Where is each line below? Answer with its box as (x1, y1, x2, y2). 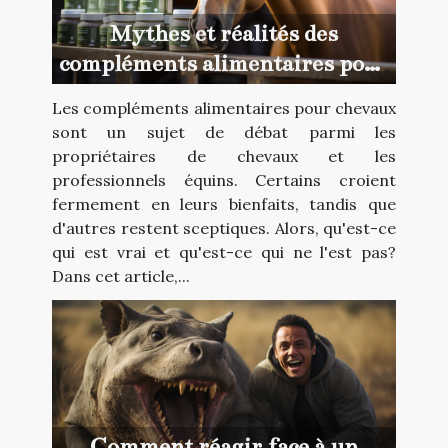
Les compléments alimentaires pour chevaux (52, 98, 396, 119)
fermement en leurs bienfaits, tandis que (52, 194, 396, 215)
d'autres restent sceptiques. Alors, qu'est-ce (52, 218, 396, 239)
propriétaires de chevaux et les (52, 146, 396, 167)
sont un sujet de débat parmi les (52, 122, 396, 143)
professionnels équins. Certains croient (52, 170, 396, 191)
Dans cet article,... (52, 266, 190, 287)
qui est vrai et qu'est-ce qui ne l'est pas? (52, 242, 396, 263)
